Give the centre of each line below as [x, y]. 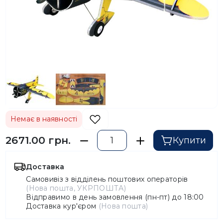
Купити [189, 140]
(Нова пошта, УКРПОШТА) [76, 188]
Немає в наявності [44, 119]
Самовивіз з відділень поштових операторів [107, 179]
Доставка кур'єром [62, 206]
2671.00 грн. [38, 140]
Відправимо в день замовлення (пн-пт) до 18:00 [115, 197]
